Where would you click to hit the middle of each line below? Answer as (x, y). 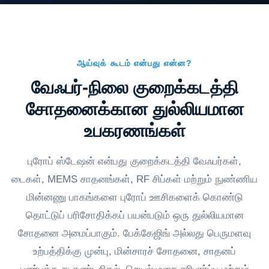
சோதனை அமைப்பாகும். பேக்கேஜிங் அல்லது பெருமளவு (134, 234)
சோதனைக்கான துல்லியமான (134, 109)
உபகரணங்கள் (134, 131)
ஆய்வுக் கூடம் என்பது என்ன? (134, 63)
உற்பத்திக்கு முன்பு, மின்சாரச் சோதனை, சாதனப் (134, 252)
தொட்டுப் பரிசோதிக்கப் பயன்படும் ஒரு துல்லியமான (134, 216)
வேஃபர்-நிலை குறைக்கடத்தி (134, 88)
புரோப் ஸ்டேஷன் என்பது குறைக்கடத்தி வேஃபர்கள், (134, 162)
